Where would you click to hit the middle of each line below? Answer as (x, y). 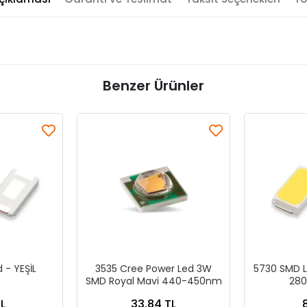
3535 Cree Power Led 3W (153, 269)
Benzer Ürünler (153, 86)
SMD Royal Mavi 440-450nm (153, 281)
